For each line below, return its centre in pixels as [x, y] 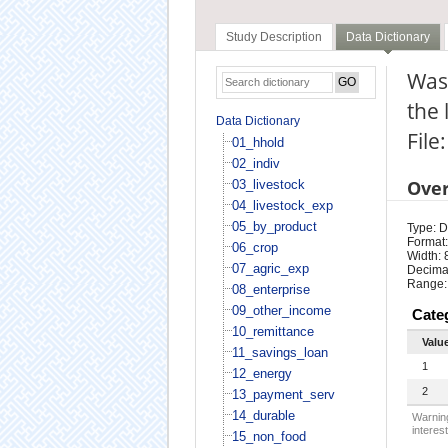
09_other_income [281, 310]
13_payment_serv [283, 394]
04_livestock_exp [282, 205]
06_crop [254, 247]
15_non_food [268, 436]
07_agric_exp [270, 268]
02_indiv [255, 163]
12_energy [261, 373]
